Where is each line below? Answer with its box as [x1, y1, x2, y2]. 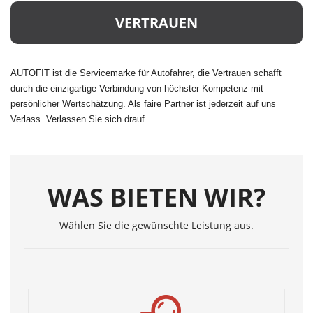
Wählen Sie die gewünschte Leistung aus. [59, 219, 254, 233]
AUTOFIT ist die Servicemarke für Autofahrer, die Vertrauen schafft [10, 68, 282, 79]
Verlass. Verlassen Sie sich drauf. [10, 114, 147, 125]
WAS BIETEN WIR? [48, 180, 265, 214]
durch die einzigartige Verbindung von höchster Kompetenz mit [10, 83, 263, 94]
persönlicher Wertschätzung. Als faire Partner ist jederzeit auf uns [10, 99, 276, 110]
